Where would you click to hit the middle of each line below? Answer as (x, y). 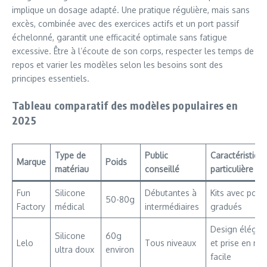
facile (221, 256)
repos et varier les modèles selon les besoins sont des (117, 64)
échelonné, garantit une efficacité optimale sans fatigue (119, 37)
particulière (232, 169)
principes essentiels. (51, 78)
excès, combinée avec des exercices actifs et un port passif (125, 23)
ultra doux (74, 249)
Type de (70, 155)
